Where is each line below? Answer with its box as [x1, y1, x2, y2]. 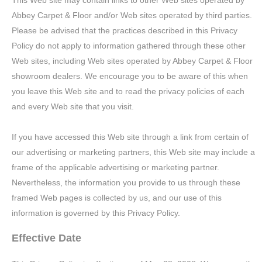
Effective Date [12, 232, 82, 244]
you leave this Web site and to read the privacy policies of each [12, 87, 245, 96]
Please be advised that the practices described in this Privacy [12, 26, 238, 35]
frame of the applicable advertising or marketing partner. [12, 163, 220, 172]
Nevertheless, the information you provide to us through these [12, 178, 241, 187]
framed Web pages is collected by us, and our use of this [12, 193, 222, 202]
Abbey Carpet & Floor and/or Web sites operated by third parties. [12, 11, 253, 20]
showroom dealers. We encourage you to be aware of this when [12, 71, 249, 81]
